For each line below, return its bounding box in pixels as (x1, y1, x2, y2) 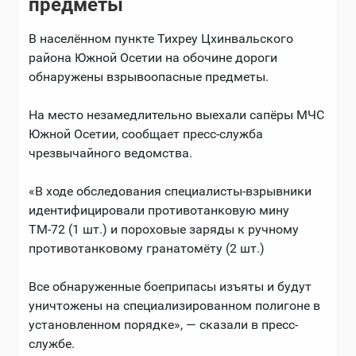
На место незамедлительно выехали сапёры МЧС (29, 107, 324, 123)
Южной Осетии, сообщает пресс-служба (29, 126, 263, 142)
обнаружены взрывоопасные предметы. (29, 69, 269, 85)
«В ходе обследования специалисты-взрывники (29, 184, 311, 199)
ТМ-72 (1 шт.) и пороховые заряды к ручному (29, 222, 299, 238)
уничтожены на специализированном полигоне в (29, 298, 320, 314)
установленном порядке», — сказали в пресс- (29, 317, 298, 333)
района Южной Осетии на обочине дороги (29, 50, 277, 66)
